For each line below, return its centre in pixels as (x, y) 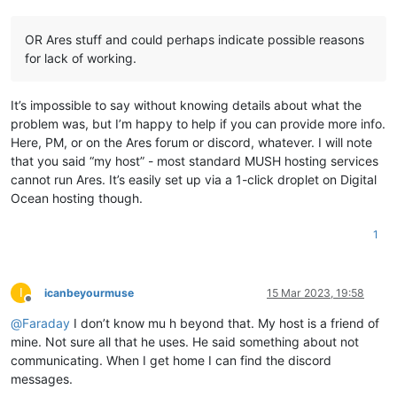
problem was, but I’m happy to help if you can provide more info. (198, 123)
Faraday (46, 323)
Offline (44, 305)
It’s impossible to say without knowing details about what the (186, 105)
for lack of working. (81, 58)
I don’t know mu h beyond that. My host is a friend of (225, 323)
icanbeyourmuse (89, 292)
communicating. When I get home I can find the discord (171, 360)
